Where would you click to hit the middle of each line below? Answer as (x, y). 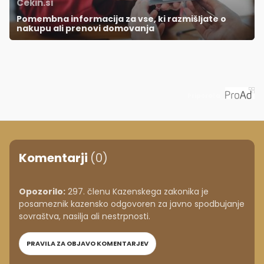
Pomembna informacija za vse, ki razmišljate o (121, 19)
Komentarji (55, 158)
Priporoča (204, 95)
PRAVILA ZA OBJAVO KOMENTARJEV (88, 243)
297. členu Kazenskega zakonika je (137, 191)
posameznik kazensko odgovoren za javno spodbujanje (132, 204)
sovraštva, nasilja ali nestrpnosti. (85, 216)
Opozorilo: (42, 191)
